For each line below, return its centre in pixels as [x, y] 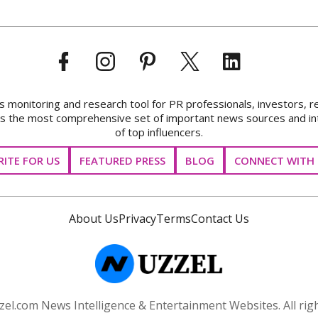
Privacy [137, 218]
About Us [94, 218]
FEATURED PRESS [122, 160]
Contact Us [220, 218]
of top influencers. [159, 132]
